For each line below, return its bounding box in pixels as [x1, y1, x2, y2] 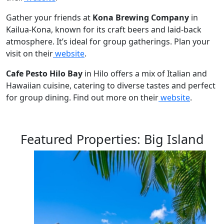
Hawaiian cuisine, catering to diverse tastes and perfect [6, 79, 215, 91]
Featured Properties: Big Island [20, 130, 204, 147]
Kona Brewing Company [92, 11, 189, 23]
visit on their [6, 47, 53, 59]
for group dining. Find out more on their [6, 91, 158, 103]
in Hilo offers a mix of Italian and [82, 67, 207, 79]
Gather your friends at [6, 11, 92, 23]
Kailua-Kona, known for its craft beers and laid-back [6, 23, 201, 35]
